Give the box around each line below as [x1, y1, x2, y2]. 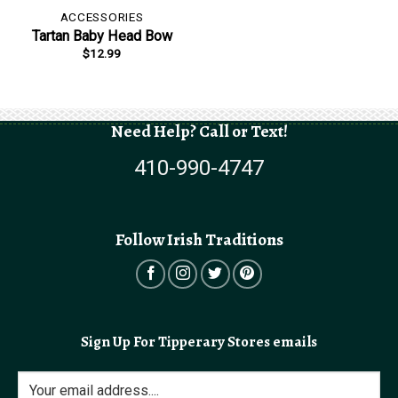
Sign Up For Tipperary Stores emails [81, 331, 317, 353]
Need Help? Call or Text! [110, 118, 288, 143]
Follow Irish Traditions [115, 227, 283, 252]
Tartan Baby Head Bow [31, 28, 172, 45]
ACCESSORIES [60, 10, 144, 25]
